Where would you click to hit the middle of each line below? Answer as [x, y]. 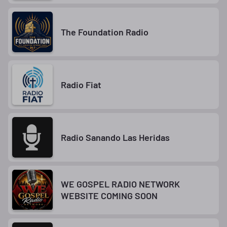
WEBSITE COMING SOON [109, 196]
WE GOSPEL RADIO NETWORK [120, 184]
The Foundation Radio [105, 32]
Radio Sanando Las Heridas [115, 137]
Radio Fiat [81, 84]
